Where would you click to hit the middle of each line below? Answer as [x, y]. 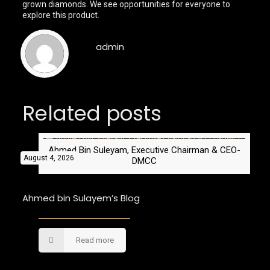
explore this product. [63, 15]
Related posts [92, 113]
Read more [95, 240]
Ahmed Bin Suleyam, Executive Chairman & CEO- [144, 150]
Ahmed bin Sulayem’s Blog [81, 198]
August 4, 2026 [49, 158]
